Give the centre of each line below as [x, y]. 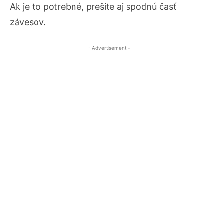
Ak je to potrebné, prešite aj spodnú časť [93, 6]
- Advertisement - [109, 47]
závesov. [28, 22]
